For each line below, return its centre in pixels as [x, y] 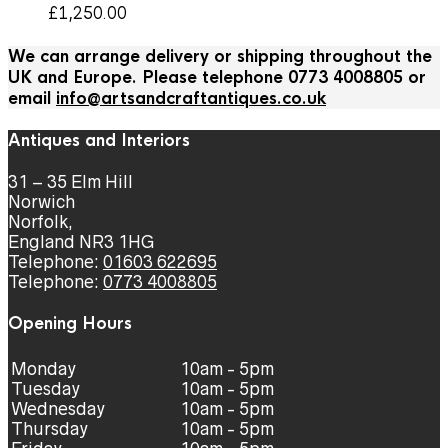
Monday [43, 368]
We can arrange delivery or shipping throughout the [220, 56]
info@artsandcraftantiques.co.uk [191, 98]
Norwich [41, 202]
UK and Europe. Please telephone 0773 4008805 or [217, 77]
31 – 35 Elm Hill [70, 182]
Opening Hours [70, 324]
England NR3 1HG [81, 242]
